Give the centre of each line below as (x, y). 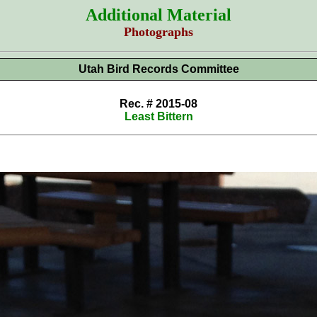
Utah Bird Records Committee (158, 69)
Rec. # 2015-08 (158, 104)
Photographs (158, 32)
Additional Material (158, 15)
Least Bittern (158, 116)
